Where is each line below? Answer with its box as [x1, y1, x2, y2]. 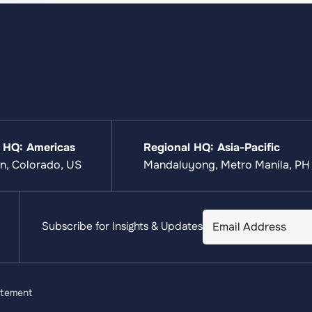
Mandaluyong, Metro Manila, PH [143, 157, 310, 172]
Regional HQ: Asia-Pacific [143, 139, 280, 155]
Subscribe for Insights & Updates [42, 219, 203, 235]
